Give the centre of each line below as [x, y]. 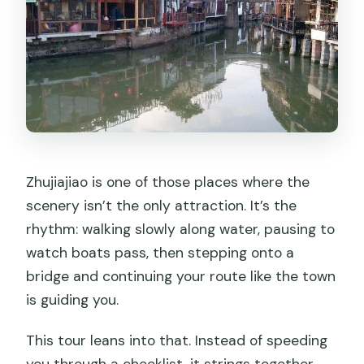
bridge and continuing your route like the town [181, 276]
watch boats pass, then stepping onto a [160, 252]
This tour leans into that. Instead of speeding [177, 340]
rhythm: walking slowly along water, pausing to [181, 229]
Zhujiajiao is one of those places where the [168, 182]
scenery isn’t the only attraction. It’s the [162, 205]
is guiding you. [73, 299]
